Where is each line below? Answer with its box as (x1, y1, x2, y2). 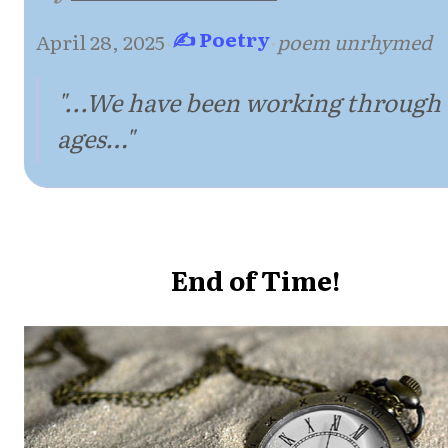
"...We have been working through (57, 83, 441, 119)
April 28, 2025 (36, 26, 165, 56)
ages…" (57, 119, 134, 155)
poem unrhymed (277, 26, 432, 56)
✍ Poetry (172, 23, 270, 53)
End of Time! (171, 259, 340, 299)
